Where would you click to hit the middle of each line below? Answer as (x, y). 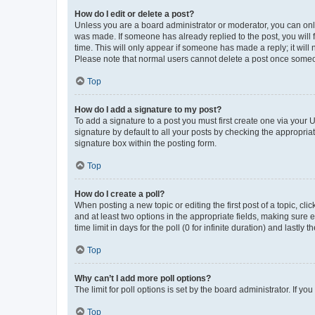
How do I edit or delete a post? (134, 14)
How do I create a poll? (120, 194)
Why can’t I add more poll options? (143, 278)
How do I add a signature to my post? (148, 109)
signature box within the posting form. (146, 143)
